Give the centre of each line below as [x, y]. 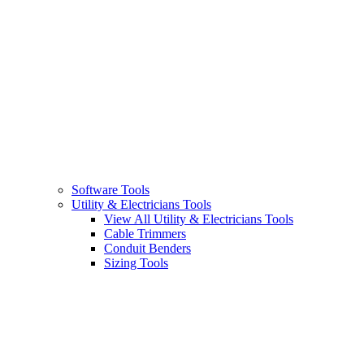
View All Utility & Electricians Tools [199, 219]
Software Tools [110, 190]
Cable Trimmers [145, 234]
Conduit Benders [147, 249]
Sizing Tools [136, 263]
